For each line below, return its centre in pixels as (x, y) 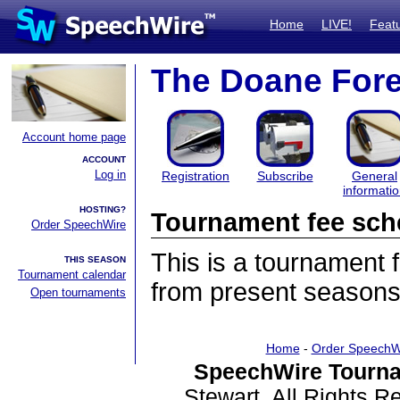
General (375, 176)
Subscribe (285, 176)
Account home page (74, 137)
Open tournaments (78, 292)
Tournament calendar (72, 275)
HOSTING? (103, 209)
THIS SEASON (95, 259)
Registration (196, 176)
